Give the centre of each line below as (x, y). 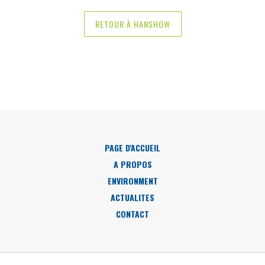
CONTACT (132, 214)
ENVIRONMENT (132, 181)
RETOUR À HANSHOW (132, 24)
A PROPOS (132, 164)
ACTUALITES (132, 198)
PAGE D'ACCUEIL (132, 148)
